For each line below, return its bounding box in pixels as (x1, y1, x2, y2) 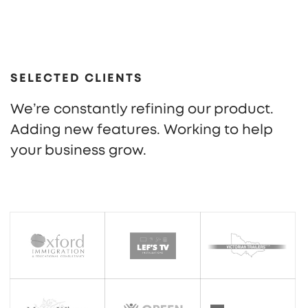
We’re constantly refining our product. (10, 102, 274, 116)
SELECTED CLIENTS (10, 71, 143, 84)
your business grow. (10, 143, 146, 157)
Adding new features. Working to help (10, 122, 273, 137)
